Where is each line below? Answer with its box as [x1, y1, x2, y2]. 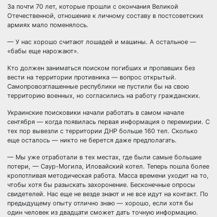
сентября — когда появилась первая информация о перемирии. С [7, 118, 210, 125]
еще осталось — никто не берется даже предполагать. [7, 137, 177, 144]
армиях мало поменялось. [7, 21, 89, 29]
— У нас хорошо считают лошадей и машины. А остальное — [7, 38, 196, 46]
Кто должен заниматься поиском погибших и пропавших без [7, 64, 195, 72]
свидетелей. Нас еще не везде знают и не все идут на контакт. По [7, 190, 208, 198]
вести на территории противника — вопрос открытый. [7, 74, 176, 81]
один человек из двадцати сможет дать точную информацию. [7, 209, 198, 216]
